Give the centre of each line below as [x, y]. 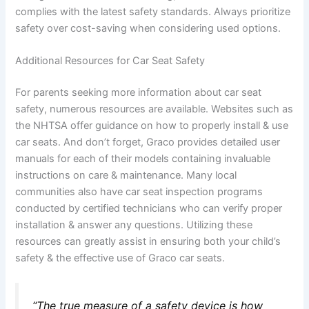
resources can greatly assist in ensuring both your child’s [148, 241]
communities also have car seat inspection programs [139, 191]
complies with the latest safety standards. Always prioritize [153, 11]
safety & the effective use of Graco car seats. [120, 258]
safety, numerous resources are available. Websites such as [154, 109]
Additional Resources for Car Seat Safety [110, 60]
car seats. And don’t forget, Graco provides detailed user [148, 142]
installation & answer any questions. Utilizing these [134, 225]
